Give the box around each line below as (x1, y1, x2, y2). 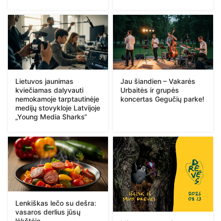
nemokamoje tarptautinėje (15, 94, 99, 103)
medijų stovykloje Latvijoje (15, 103, 100, 112)
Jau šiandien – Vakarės (120, 76, 195, 85)
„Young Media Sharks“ (15, 112, 87, 121)
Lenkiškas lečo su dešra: (15, 198, 96, 207)
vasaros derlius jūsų (15, 207, 80, 216)
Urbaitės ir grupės (120, 85, 179, 94)
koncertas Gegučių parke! (120, 94, 204, 103)
